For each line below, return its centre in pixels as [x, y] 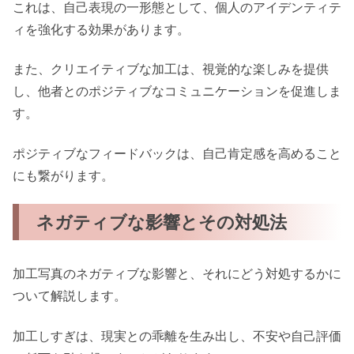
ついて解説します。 [70, 296]
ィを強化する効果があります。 [101, 29]
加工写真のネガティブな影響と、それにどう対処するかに [177, 274]
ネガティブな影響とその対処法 [162, 221]
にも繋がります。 [63, 175]
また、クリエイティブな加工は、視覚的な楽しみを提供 [171, 69]
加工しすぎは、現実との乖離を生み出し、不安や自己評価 [177, 335]
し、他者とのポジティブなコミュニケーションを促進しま [177, 91]
